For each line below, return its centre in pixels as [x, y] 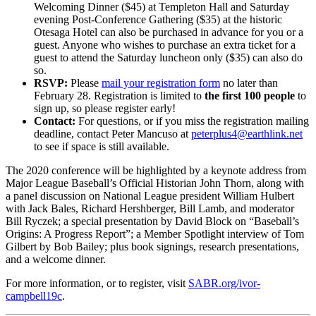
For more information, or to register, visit [97, 283]
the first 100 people [250, 95]
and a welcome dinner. [56, 259]
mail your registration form [161, 83]
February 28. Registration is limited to [119, 95]
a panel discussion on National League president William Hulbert [150, 195]
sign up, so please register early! [105, 108]
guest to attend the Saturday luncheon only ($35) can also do [168, 57]
